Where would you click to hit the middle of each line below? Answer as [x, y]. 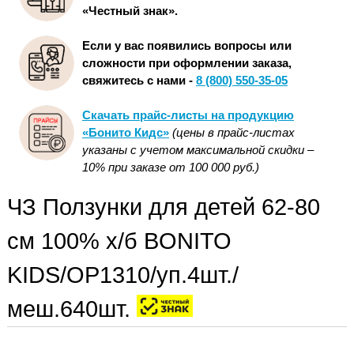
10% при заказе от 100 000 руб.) [171, 168]
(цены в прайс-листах [233, 133]
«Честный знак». [130, 11]
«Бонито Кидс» [126, 133]
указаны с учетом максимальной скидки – [198, 150]
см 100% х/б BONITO [119, 241]
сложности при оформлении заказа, [187, 63]
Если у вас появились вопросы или [187, 46]
